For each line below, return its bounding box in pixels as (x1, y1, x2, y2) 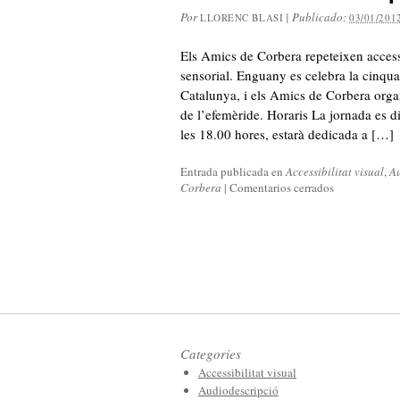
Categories (180, 345, 241, 362)
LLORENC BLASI (200, 11, 284, 24)
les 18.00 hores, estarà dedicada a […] (180, 125, 394, 143)
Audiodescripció (198, 382, 279, 398)
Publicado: (292, 9, 350, 25)
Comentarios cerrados (229, 179, 334, 196)
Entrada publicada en (180, 163, 286, 179)
